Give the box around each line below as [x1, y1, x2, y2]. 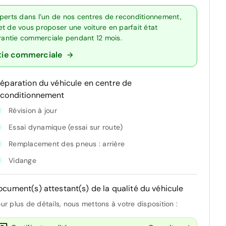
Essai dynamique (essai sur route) [9, 122, 123, 132]
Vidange [9, 155, 36, 165]
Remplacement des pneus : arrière [9, 139, 125, 148]
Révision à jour [9, 105, 57, 115]
